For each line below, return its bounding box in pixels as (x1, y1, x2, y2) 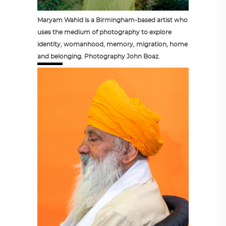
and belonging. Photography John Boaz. (37, 53, 160, 60)
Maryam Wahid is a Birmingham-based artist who (37, 17, 188, 24)
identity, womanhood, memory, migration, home (37, 41, 188, 48)
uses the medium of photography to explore (37, 29, 172, 36)
